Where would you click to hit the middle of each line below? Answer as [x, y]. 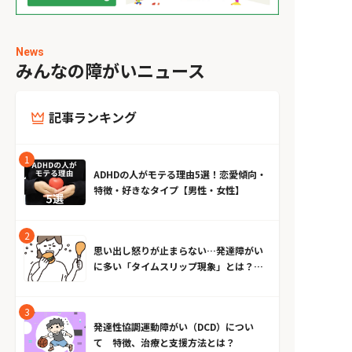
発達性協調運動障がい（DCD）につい [174, 327]
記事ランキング [93, 117]
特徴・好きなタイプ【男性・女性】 [169, 190]
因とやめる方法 [126, 282]
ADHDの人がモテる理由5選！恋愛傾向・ [180, 174]
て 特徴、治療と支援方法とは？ [164, 343]
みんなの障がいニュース [110, 70]
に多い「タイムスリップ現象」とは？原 [178, 266]
